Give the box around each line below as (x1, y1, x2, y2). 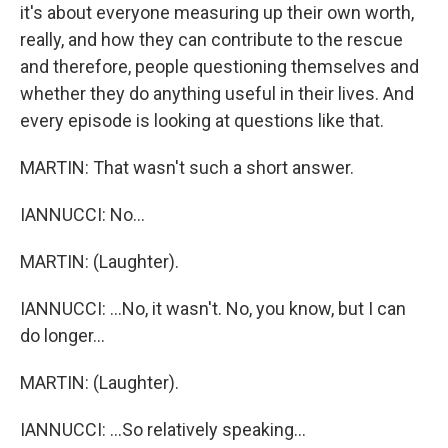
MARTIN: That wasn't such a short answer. (20, 157, 354, 178)
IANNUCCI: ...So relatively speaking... (20, 419, 306, 440)
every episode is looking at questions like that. (20, 110, 384, 131)
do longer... (20, 325, 105, 346)
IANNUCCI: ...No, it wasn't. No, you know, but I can (20, 298, 406, 319)
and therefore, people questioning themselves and (20, 56, 419, 77)
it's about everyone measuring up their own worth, (20, 2, 414, 23)
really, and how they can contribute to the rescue (20, 29, 403, 50)
